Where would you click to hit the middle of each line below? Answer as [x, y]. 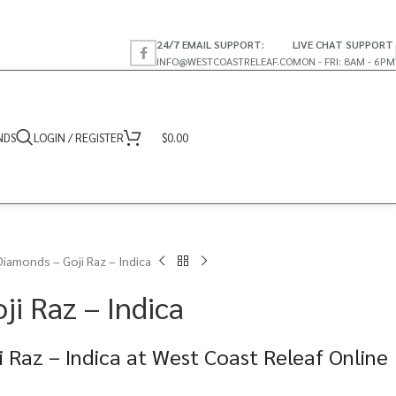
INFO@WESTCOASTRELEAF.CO [225, 61]
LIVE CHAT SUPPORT [343, 44]
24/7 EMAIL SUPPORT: [210, 44]
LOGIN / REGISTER [79, 137]
